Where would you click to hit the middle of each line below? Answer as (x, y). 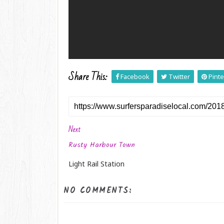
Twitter (178, 76)
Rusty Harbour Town (102, 145)
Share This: (88, 77)
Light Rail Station (96, 163)
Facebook (134, 76)
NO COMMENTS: (98, 190)
